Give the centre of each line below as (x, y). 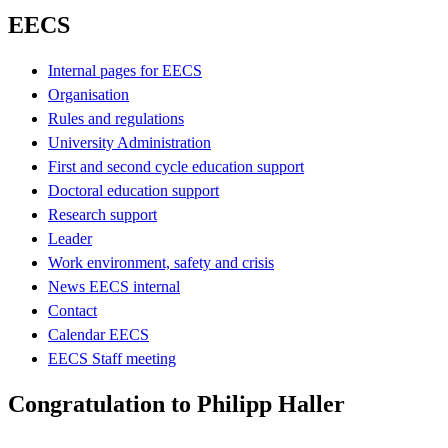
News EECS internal (114, 286)
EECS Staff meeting (112, 358)
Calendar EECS (98, 334)
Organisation (88, 94)
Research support (102, 214)
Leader (70, 238)
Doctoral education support (133, 190)
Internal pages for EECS (125, 70)
